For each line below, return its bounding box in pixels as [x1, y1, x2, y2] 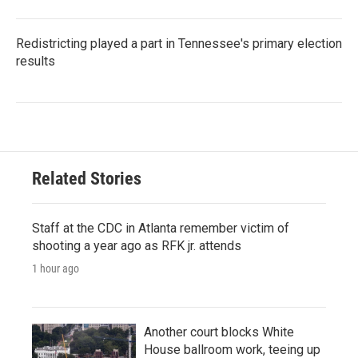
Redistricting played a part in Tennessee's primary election [16, 35, 342, 51]
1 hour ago [32, 261, 79, 275]
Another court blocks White [144, 324, 294, 340]
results [16, 53, 55, 69]
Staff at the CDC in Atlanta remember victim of [32, 220, 289, 236]
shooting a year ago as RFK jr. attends [32, 237, 241, 253]
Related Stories [32, 168, 141, 189]
